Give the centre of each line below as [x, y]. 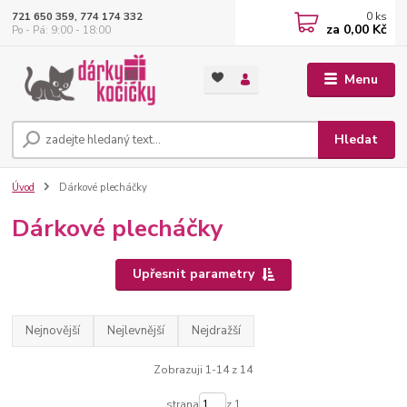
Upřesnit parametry [193, 274]
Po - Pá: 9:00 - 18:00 [62, 30]
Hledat [357, 140]
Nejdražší [217, 331]
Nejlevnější [136, 331]
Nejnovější [53, 331]
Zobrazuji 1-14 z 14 [203, 369]
